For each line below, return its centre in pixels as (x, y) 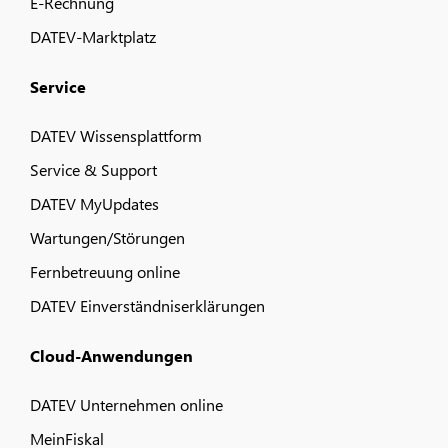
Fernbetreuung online (105, 272)
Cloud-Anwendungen (111, 356)
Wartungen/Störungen (107, 238)
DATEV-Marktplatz (93, 37)
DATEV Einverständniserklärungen (147, 306)
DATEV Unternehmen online (126, 405)
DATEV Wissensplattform (116, 136)
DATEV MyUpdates (94, 204)
